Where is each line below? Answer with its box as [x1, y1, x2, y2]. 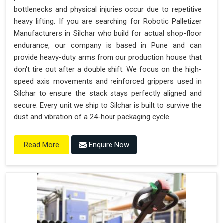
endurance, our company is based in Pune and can [14, 40, 202, 50]
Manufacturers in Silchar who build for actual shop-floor [14, 28, 202, 38]
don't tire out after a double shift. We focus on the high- [14, 64, 202, 74]
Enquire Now [87, 140, 129, 149]
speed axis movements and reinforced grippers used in [14, 76, 202, 86]
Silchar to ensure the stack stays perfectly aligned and [14, 88, 202, 98]
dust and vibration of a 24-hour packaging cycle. [14, 112, 171, 121]
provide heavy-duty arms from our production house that [14, 52, 202, 62]
